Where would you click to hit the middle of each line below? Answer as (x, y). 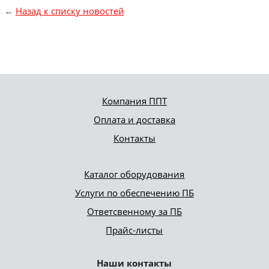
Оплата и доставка (134, 119)
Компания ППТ (134, 101)
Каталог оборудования (134, 174)
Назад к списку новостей (70, 11)
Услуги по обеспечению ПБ (134, 192)
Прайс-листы (134, 230)
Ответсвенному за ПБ (134, 211)
